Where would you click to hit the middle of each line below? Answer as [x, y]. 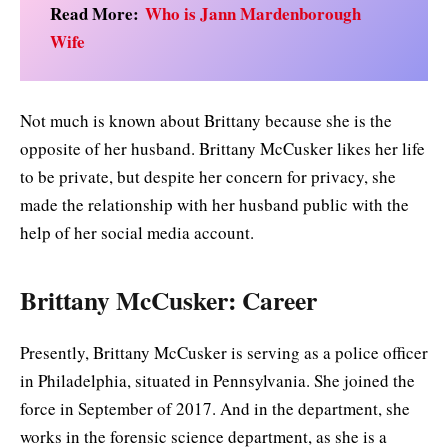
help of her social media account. [137, 232]
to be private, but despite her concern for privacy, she [208, 176]
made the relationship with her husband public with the [214, 204]
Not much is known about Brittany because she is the [206, 120]
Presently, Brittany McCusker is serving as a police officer [224, 352]
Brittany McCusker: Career [168, 300]
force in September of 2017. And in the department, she [215, 408]
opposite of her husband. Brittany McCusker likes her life [222, 148]
